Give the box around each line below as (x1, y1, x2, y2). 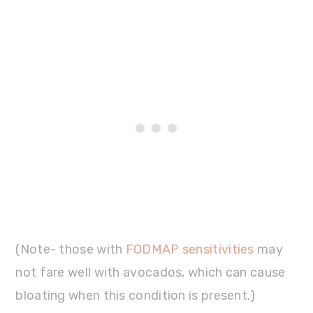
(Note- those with (15, 242, 126, 257)
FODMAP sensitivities (125, 242, 254, 257)
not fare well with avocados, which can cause (15, 265, 286, 280)
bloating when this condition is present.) (15, 288, 256, 303)
